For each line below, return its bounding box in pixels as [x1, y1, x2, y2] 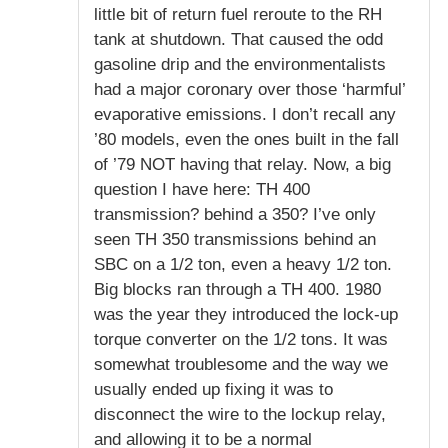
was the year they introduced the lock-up [94, 304, 398, 324]
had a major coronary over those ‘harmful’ [94, 79, 405, 99]
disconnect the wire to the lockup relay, [94, 404, 386, 424]
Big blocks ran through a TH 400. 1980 [94, 279, 381, 299]
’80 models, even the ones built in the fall [94, 129, 399, 149]
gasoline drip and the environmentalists [94, 54, 386, 74]
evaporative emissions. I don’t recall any [94, 104, 396, 124]
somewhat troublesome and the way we [94, 354, 388, 374]
